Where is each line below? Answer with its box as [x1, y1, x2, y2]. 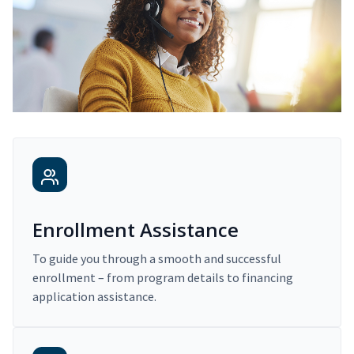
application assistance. [32, 288, 156, 305]
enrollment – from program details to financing [32, 269, 293, 286]
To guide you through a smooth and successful [32, 250, 281, 267]
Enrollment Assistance [32, 217, 239, 243]
